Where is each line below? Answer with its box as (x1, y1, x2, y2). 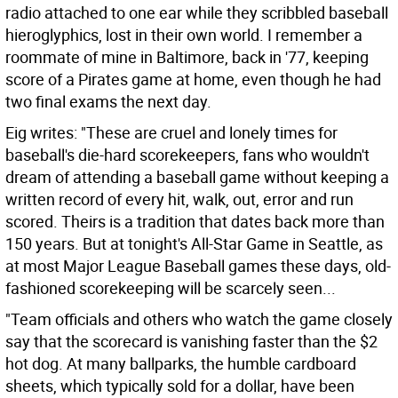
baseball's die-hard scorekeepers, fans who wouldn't (5, 144, 370, 165)
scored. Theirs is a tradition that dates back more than (5, 211, 385, 232)
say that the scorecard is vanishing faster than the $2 (5, 330, 378, 352)
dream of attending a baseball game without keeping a (5, 166, 389, 187)
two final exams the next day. (5, 91, 211, 112)
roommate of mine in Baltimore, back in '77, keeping (5, 46, 369, 68)
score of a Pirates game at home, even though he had (5, 68, 381, 90)
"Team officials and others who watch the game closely (5, 308, 393, 330)
